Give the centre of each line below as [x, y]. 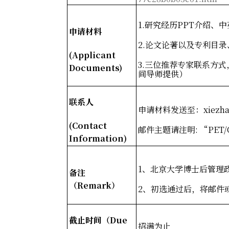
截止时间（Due [98, 220]
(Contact [88, 125]
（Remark [90, 185]
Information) [98, 138]
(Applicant [92, 55]
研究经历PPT [169, 25]
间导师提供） [163, 74]
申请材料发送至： [171, 109]
